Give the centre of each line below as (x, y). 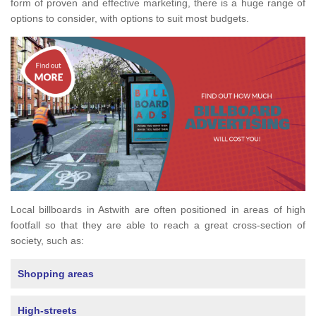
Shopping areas (56, 274)
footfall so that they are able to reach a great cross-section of (158, 225)
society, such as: (47, 241)
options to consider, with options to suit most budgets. (131, 19)
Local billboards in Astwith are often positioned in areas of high (158, 210)
